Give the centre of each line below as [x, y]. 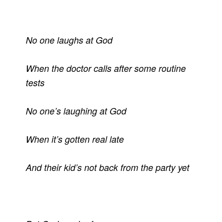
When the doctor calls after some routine [106, 68]
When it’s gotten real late [75, 139]
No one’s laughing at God [76, 111]
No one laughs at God [69, 40]
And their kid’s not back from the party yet [108, 167]
